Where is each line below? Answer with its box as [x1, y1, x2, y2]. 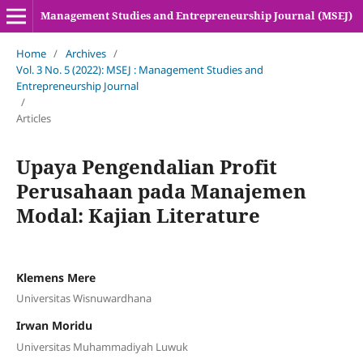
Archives [65, 45, 106, 61]
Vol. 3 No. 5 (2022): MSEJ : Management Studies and [15, 62, 263, 77]
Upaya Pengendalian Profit [15, 152, 277, 180]
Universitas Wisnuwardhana [15, 291, 152, 306]
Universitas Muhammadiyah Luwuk [15, 339, 188, 354]
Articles [15, 110, 51, 126]
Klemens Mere [15, 269, 96, 285]
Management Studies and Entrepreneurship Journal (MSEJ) [40, 8, 352, 23]
